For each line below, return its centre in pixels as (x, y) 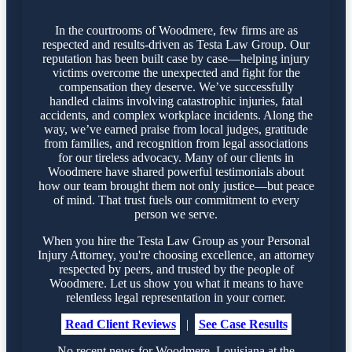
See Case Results (243, 324)
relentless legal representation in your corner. (176, 297)
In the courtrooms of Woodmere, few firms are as (176, 30)
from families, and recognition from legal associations (176, 143)
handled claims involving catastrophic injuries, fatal (176, 101)
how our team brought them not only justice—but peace (176, 185)
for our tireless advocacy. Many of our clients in (176, 157)
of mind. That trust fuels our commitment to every (176, 200)
